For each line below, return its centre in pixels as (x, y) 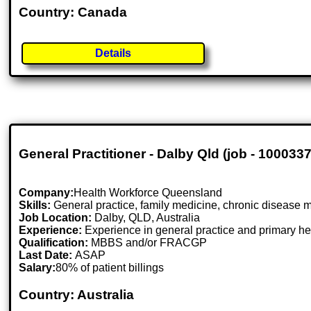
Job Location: (57, 218)
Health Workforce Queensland (148, 193)
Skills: (35, 205)
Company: (47, 193)
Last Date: (47, 255)
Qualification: (54, 243)
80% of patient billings (110, 268)
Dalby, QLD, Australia (148, 218)
